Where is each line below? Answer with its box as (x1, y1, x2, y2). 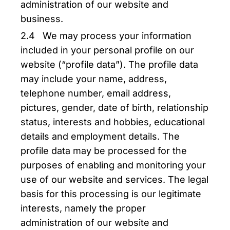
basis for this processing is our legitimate (21, 188, 201, 199)
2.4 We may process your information (21, 30, 191, 41)
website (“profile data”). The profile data (21, 59, 198, 70)
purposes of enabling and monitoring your (21, 160, 206, 170)
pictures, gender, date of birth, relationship (21, 102, 208, 113)
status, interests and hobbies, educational (21, 117, 205, 127)
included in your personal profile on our (21, 45, 194, 55)
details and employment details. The (21, 131, 180, 142)
